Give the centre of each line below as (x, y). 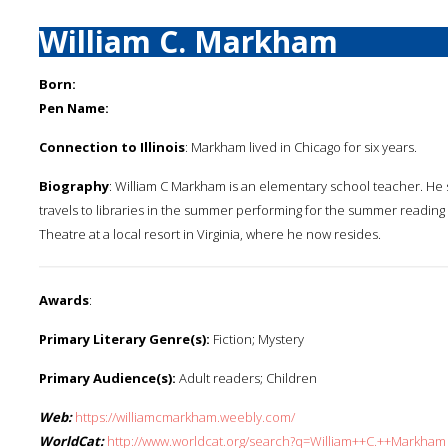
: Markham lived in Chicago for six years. (301, 147)
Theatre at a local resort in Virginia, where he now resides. (210, 234)
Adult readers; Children (246, 378)
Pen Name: (74, 108)
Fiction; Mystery (257, 339)
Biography (74, 186)
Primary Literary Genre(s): (124, 339)
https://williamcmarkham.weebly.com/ (185, 417)
